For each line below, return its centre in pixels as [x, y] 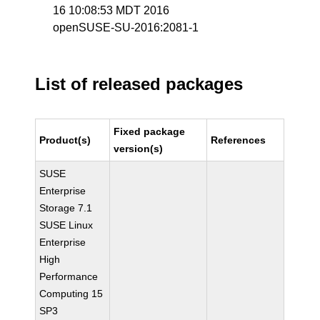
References [239, 140]
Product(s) [65, 140]
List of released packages [139, 84]
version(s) [139, 149]
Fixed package [150, 131]
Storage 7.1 [66, 208]
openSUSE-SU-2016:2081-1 [126, 27]
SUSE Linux [66, 225]
